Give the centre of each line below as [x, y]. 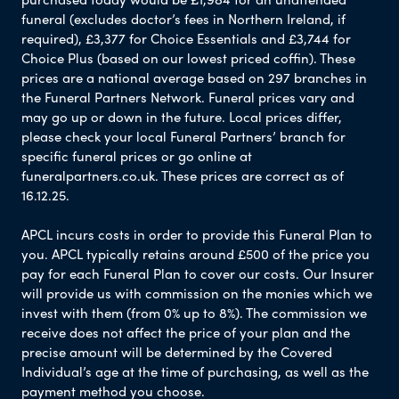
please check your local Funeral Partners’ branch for [183, 136]
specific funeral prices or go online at [137, 155]
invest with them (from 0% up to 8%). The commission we [194, 312]
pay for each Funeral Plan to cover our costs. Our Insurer [198, 273]
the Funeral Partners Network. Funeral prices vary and [188, 97]
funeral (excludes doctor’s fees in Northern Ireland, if [183, 18]
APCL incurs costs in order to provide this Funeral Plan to [197, 234]
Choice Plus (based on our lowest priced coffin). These [188, 57]
